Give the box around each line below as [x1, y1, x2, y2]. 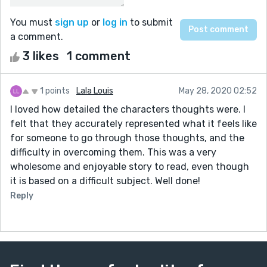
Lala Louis [76, 85, 113, 96]
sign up [55, 16, 89, 28]
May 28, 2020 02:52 [179, 85, 257, 96]
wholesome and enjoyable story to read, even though [10, 160, 249, 172]
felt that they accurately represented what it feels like [10, 117, 257, 129]
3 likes [20, 48, 62, 63]
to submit [128, 16, 173, 28]
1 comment [67, 48, 131, 63]
